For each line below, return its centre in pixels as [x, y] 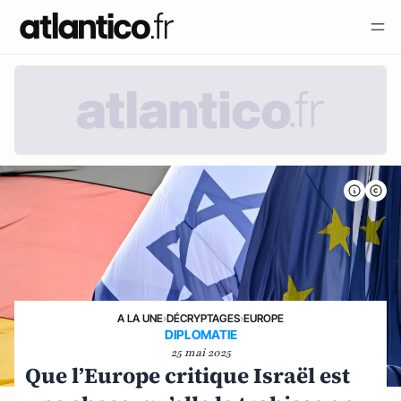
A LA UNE [140, 319]
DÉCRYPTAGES [203, 319]
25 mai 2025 [200, 353]
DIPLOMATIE [200, 335]
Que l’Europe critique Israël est [188, 376]
